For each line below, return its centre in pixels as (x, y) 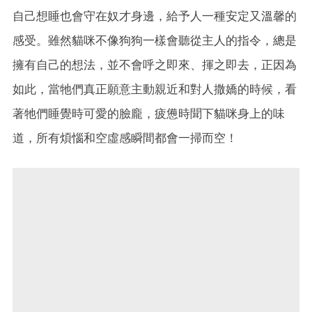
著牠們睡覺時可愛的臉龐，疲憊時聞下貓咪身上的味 (149, 113)
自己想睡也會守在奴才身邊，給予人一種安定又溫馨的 (155, 16)
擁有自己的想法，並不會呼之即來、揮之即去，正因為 (155, 64)
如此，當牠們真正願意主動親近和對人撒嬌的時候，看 (155, 89)
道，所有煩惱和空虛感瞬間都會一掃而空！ (125, 138)
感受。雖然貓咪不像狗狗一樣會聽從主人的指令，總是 (155, 40)
